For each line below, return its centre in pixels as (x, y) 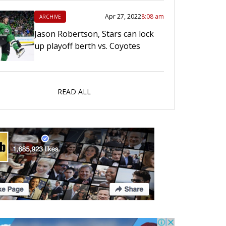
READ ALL (74, 92)
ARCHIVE (50, 17)
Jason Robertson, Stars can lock (94, 34)
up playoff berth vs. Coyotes (87, 46)
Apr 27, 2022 (123, 17)
